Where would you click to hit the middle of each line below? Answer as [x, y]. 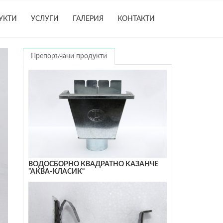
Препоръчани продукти [69, 56]
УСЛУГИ [45, 19]
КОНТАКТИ [136, 19]
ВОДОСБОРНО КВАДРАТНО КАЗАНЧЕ [94, 164]
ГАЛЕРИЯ [88, 19]
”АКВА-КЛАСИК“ [57, 171]
